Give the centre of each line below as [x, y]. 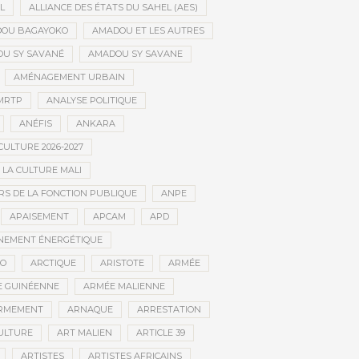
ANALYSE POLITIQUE [92, 101]
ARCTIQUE [53, 263]
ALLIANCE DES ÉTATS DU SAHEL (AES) [113, 8]
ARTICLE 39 [161, 333]
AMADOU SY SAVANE [135, 54]
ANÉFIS [35, 124]
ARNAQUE [90, 310]
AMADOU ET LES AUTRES [148, 31]
